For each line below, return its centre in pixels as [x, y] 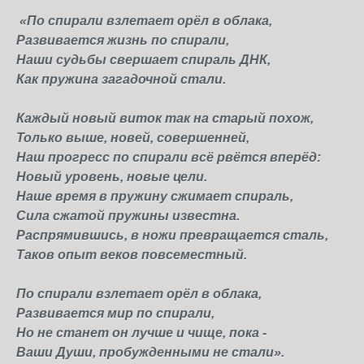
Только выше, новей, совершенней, [133, 138]
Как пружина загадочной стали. [121, 79]
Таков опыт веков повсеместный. [132, 255]
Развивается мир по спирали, [115, 313]
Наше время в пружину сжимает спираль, [155, 196]
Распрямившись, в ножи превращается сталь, [172, 235]
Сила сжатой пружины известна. [128, 216]
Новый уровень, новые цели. [112, 177]
